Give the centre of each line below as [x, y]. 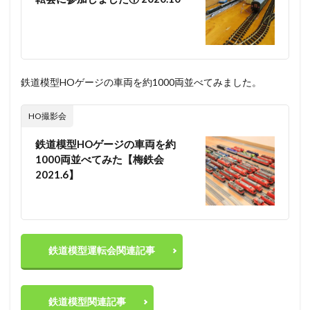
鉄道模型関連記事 [87, 302]
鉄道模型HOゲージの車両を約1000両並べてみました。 [141, 82]
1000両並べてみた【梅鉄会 [100, 159]
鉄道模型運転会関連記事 [102, 250]
